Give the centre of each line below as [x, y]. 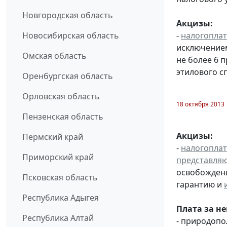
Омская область [54, 56]
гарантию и [200, 184]
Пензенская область [63, 117]
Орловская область [61, 97]
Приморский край [58, 157]
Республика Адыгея [61, 198]
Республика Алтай [58, 218]
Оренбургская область [68, 76]
